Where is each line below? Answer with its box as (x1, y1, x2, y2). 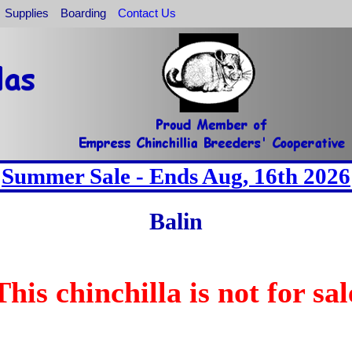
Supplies (4, 5, 49, 20)
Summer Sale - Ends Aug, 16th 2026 (2, 163, 350, 189)
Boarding (60, 5, 107, 20)
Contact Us (118, 5, 177, 20)
